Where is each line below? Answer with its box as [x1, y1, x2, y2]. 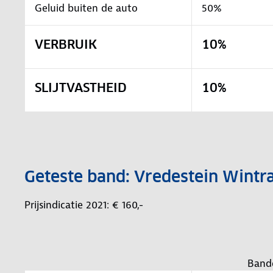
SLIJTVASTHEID [35, 79, 127, 96]
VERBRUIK [35, 36, 97, 52]
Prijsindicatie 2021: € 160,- [24, 197, 143, 211]
